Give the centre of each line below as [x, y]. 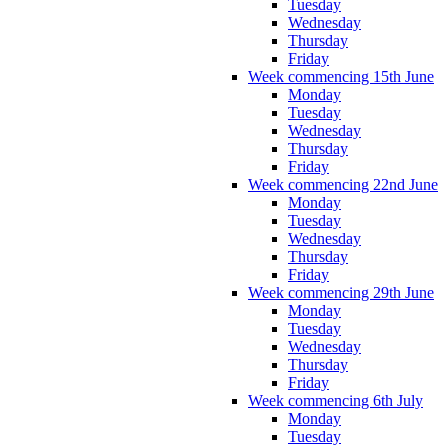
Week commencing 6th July [335, 400]
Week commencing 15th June [341, 76]
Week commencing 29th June [341, 292]
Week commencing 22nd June [343, 184]
